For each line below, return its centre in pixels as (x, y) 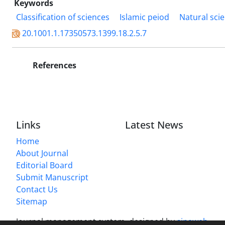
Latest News (154, 125)
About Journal (42, 153)
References (53, 65)
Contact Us (37, 189)
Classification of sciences (63, 17)
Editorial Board (44, 165)
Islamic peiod (144, 17)
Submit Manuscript (52, 177)
